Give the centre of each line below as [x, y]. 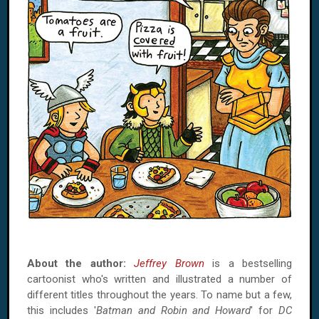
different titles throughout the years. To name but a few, [159, 295]
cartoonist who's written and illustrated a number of [159, 279]
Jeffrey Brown [169, 264]
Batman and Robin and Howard [173, 311]
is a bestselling [248, 264]
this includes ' [62, 311]
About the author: [77, 264]
